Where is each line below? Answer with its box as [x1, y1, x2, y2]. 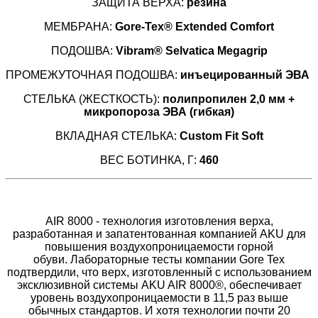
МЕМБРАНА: [44, 20, 115, 33]
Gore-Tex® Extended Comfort [115, 20, 274, 33]
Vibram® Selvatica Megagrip [115, 44, 268, 57]
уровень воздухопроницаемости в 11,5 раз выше [30, 291, 288, 304]
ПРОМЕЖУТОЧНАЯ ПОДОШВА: [6, 68, 180, 81]
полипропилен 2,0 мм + [163, 92, 295, 105]
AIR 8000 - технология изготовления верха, [45, 214, 273, 227]
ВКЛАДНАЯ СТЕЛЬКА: [55, 129, 180, 142]
